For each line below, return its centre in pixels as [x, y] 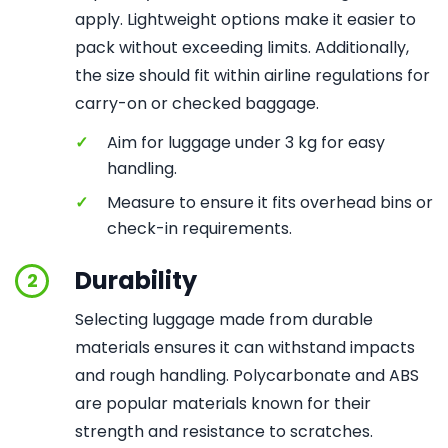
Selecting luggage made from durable [224, 319]
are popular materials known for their [223, 403]
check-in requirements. [199, 228]
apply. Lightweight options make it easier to [245, 19]
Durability [136, 280]
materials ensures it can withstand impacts [245, 347]
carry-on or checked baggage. [197, 103]
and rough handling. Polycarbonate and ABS [247, 375]
